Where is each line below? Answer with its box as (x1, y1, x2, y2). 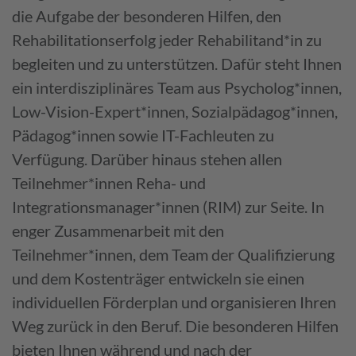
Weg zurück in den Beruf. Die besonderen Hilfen (12, 315, 339, 335)
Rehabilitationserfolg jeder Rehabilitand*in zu (12, 29, 322, 49)
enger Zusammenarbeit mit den (12, 220, 224, 240)
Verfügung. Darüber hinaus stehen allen (12, 149, 282, 168)
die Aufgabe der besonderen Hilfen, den (12, 6, 281, 25)
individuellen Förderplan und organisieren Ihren (12, 292, 336, 311)
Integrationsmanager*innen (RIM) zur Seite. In (12, 196, 324, 216)
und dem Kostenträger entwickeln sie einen (12, 268, 304, 288)
